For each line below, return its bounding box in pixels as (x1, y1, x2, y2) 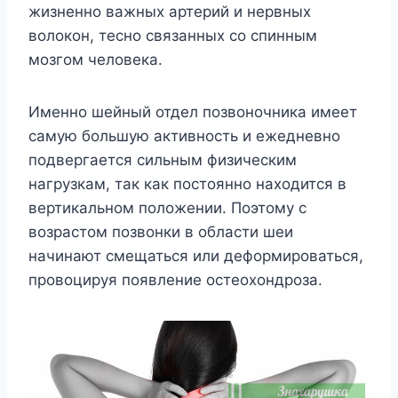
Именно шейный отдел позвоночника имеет (28, 103, 357, 122)
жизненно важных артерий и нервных (28, 3, 311, 21)
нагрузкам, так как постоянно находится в (28, 175, 346, 194)
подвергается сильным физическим (28, 151, 297, 170)
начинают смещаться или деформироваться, (28, 247, 363, 266)
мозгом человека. (28, 51, 163, 69)
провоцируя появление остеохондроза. (28, 271, 322, 290)
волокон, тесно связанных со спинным (28, 27, 317, 45)
